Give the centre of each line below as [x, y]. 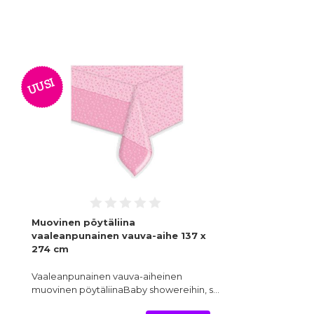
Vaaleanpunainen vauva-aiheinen [107, 277]
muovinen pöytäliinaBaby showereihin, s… [125, 290]
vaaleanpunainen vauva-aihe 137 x [119, 236]
